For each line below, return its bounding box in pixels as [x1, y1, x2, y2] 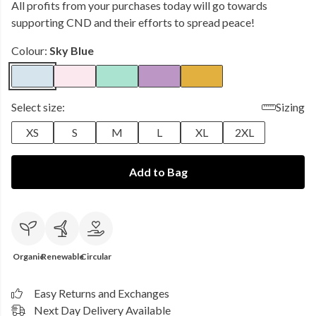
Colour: [11, 44, 49, 57]
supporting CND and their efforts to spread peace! [11, 16, 255, 29]
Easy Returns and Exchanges [34, 286, 169, 300]
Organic [13, 251, 44, 262]
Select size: [11, 100, 65, 114]
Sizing [276, 100, 305, 114]
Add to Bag [128, 165, 188, 178]
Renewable [40, 251, 84, 262]
